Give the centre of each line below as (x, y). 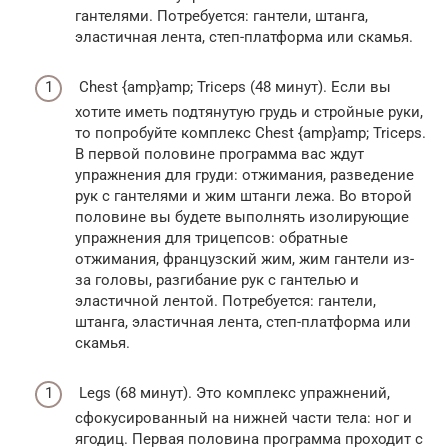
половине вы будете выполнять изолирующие (242, 216)
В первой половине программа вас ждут (219, 153)
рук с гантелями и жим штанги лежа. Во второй (243, 195)
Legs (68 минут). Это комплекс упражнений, (232, 392)
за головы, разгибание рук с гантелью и (217, 279)
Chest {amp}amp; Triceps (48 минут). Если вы (233, 86)
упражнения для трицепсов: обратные (211, 237)
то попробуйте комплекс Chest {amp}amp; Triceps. (250, 132)
